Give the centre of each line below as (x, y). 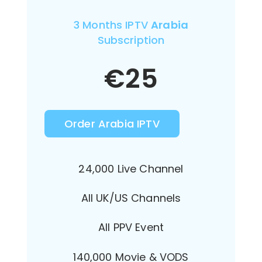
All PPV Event (131, 227)
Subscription (131, 40)
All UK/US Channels (131, 198)
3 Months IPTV (112, 25)
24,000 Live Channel (131, 168)
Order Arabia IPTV (112, 123)
